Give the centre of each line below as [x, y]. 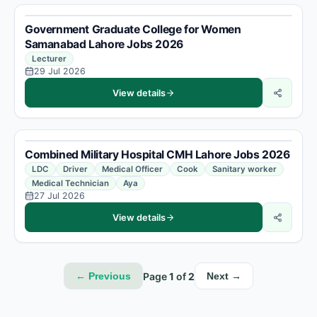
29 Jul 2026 [60, 71]
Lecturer [49, 59]
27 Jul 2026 [59, 196]
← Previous [103, 276]
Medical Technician [70, 183]
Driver [75, 169]
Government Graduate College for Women [133, 29]
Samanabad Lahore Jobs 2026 [104, 44]
